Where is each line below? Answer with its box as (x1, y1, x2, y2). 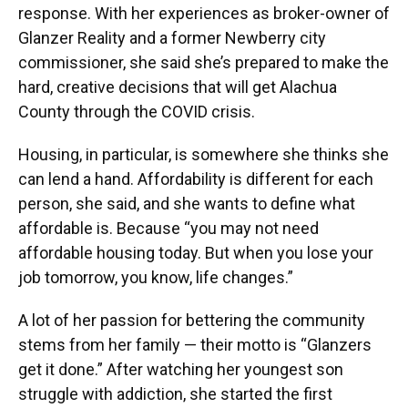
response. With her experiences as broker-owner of (18, 4, 390, 24)
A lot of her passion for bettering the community (18, 311, 365, 331)
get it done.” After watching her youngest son (18, 360, 343, 380)
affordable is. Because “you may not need (18, 219, 319, 239)
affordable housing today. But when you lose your (18, 243, 373, 263)
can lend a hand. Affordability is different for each (18, 169, 373, 189)
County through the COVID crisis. (18, 102, 255, 122)
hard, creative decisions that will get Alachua (18, 77, 337, 97)
